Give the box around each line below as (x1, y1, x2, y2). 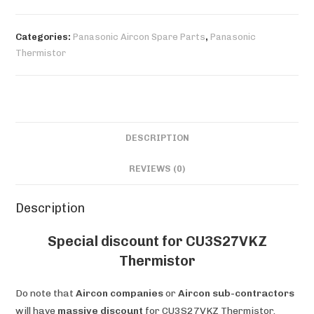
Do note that (15, 287, 76, 299)
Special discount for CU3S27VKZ (47, 232, 267, 250)
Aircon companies (76, 287, 164, 299)
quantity (15, 6, 55, 18)
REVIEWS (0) (129, 163, 185, 174)
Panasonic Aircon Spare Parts (73, 31, 206, 42)
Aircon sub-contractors (178, 287, 295, 299)
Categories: (15, 31, 74, 42)
